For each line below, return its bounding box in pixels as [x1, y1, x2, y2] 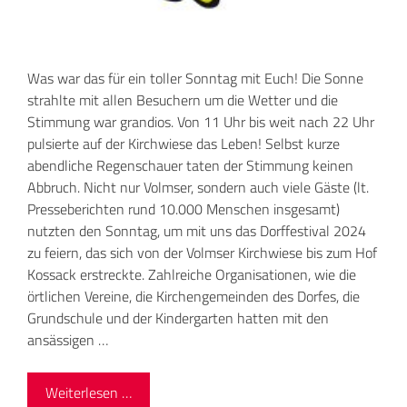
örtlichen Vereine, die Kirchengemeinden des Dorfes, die [27, 285, 360, 308]
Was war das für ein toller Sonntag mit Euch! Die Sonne [27, 67, 363, 90]
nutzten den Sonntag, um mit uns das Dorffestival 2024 [27, 220, 366, 243]
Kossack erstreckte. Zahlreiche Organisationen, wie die [27, 263, 356, 286]
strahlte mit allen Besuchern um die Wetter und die [27, 89, 338, 112]
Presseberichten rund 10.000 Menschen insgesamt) [27, 198, 340, 221]
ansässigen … [27, 329, 108, 352]
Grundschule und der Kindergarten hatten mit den [27, 307, 329, 330]
